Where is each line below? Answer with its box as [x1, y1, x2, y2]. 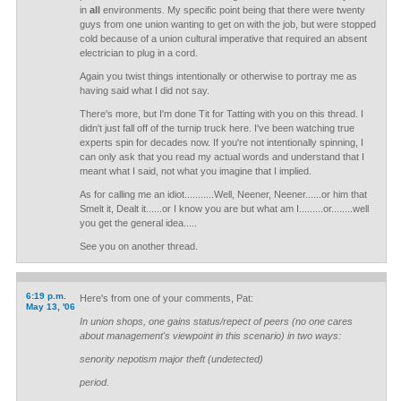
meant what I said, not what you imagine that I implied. [79, 166, 311, 176]
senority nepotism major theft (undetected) [79, 354, 263, 364]
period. [79, 377, 109, 388]
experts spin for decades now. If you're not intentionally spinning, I [79, 137, 363, 148]
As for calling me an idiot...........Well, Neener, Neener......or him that [79, 189, 367, 200]
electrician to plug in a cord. [79, 47, 198, 58]
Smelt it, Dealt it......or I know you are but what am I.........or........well [79, 203, 369, 214]
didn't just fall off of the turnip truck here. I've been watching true [79, 123, 354, 133]
